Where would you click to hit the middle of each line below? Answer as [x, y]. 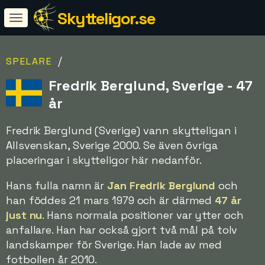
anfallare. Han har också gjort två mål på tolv [122, 230]
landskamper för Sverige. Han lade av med [114, 245]
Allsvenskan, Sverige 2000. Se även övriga [112, 145]
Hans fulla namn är [57, 185]
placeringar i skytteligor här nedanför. [104, 160]
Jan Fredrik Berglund [161, 185]
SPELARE [29, 61]
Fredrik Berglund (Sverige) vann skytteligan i [121, 130]
